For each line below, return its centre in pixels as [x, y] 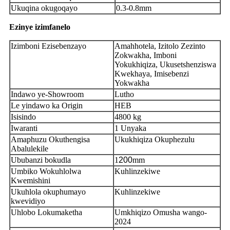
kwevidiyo [28, 201]
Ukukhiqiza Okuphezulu [155, 139]
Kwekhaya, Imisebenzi [152, 73]
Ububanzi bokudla [41, 160]
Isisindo [23, 117]
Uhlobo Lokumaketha [46, 212]
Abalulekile [30, 148]
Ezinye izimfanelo [40, 27]
